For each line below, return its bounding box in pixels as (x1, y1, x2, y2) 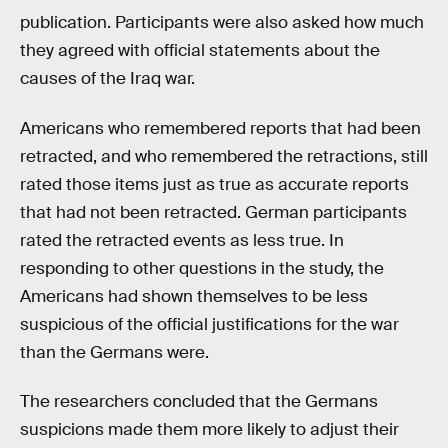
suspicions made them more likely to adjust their (20, 419, 399, 441)
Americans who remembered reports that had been (20, 117, 421, 139)
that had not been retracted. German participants (20, 201, 407, 223)
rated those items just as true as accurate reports (20, 173, 409, 195)
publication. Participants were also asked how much (20, 12, 424, 34)
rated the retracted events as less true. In (20, 229, 344, 251)
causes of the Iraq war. (20, 68, 195, 90)
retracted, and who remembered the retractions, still (20, 145, 428, 167)
